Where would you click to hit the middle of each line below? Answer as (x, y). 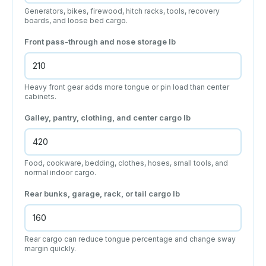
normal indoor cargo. (60, 172)
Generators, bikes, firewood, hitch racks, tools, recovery (122, 11)
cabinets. (40, 96)
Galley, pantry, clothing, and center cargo (104, 117)
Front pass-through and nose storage (96, 41)
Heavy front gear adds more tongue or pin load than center (127, 87)
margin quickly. (50, 248)
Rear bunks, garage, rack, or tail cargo (99, 193)
